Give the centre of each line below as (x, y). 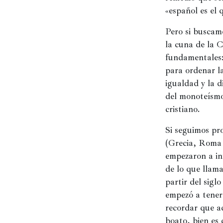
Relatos (29, 90)
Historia (30, 6)
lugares (29, 70)
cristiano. (182, 109)
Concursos (34, 26)
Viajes (26, 46)
